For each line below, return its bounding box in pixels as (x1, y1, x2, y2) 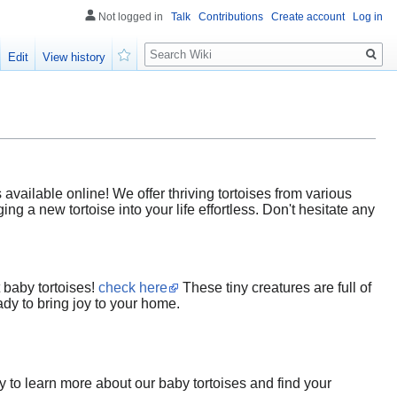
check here (98, 279, 167, 295)
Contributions (198, 11, 263, 23)
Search (144, 35, 203, 55)
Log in (353, 11, 383, 23)
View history (43, 51, 106, 65)
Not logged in (98, 11, 163, 23)
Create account (271, 11, 345, 23)
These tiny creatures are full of (179, 279, 371, 295)
